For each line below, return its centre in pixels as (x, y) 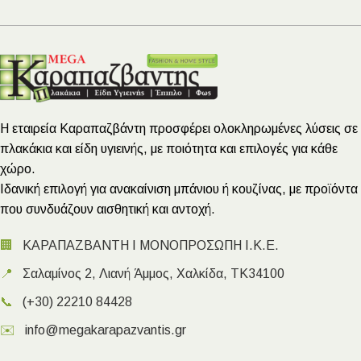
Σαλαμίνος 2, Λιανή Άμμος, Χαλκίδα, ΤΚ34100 (154, 273)
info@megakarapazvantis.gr (106, 330)
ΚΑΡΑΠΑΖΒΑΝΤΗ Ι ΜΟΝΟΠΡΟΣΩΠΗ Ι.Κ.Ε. (151, 245)
